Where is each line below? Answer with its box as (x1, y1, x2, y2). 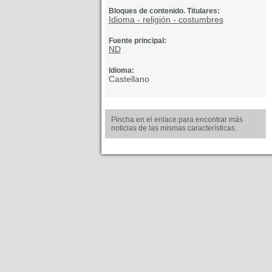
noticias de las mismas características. (110, 124, 237, 132)
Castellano (108, 74, 149, 84)
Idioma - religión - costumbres (108, 15, 223, 24)
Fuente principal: (108, 36, 166, 45)
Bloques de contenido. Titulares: (108, 7, 220, 15)
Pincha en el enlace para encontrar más (110, 115, 243, 124)
